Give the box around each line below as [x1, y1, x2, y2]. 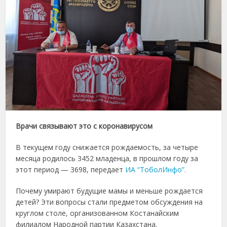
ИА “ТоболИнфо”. [125, 164, 186, 174]
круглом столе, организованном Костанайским [16, 208, 179, 218]
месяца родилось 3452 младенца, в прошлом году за [16, 153, 199, 163]
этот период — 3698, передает [16, 164, 126, 174]
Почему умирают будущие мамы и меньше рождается [16, 185, 203, 196]
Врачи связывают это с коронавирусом [16, 121, 153, 131]
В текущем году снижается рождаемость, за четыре [16, 142, 199, 152]
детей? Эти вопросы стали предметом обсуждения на [16, 197, 203, 207]
